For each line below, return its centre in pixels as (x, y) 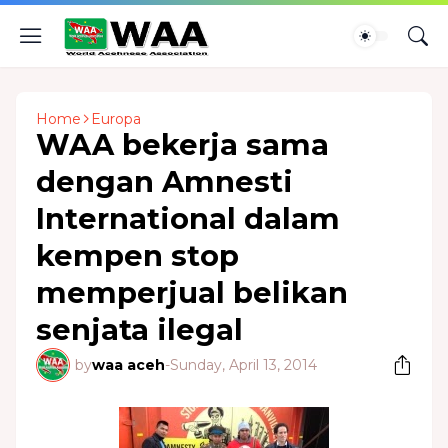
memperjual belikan (192, 292)
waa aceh (128, 365)
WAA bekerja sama (182, 144)
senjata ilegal (139, 329)
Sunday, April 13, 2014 (243, 365)
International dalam (188, 218)
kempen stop (137, 255)
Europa (116, 119)
